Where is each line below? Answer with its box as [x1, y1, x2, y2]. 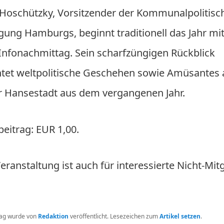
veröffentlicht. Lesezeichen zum [68, 211, 159, 220]
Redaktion [37, 211, 68, 220]
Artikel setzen [159, 211, 200, 220]
